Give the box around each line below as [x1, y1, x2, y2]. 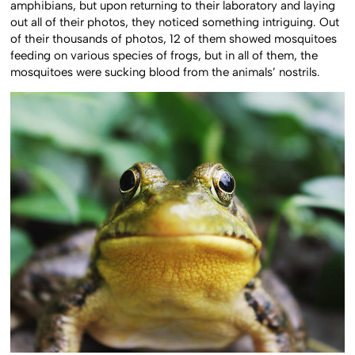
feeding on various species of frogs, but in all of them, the [10, 48, 319, 63]
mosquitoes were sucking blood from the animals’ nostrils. [10, 64, 321, 79]
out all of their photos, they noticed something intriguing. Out [10, 14, 340, 29]
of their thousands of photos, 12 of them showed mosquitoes [10, 31, 338, 46]
